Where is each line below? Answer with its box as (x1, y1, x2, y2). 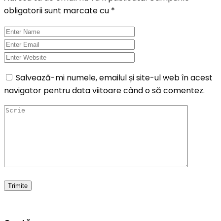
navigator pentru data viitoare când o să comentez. (4, 85, 205, 97)
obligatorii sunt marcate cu (4, 5, 111, 17)
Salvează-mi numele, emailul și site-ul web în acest (16, 72, 213, 84)
